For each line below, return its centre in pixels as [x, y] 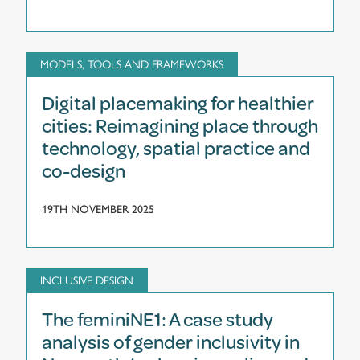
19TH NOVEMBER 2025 [98, 209]
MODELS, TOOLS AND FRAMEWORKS [132, 63]
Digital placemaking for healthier [178, 102]
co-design [84, 170]
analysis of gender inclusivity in [171, 341]
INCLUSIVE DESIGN [87, 279]
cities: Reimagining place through [180, 125]
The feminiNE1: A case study [157, 319]
